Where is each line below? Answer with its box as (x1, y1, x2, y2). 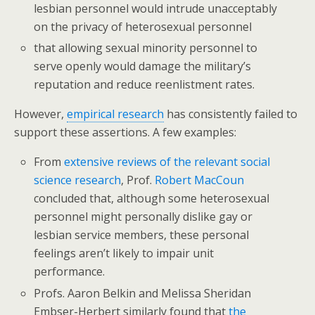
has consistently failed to (164, 106, 297, 122)
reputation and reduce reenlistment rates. (34, 77, 255, 93)
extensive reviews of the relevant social (64, 154, 271, 170)
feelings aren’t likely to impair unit (34, 245, 214, 262)
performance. (34, 264, 105, 280)
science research (34, 172, 122, 188)
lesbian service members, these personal (34, 227, 250, 243)
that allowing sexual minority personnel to (34, 40, 258, 56)
